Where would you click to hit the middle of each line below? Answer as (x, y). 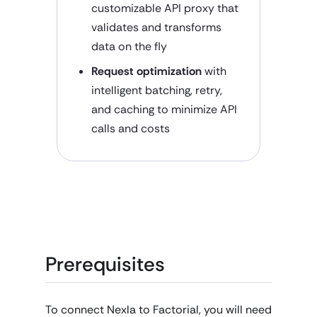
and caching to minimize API (164, 109)
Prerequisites (105, 264)
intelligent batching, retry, (157, 90)
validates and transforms (156, 27)
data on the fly (129, 46)
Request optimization (146, 71)
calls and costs (131, 128)
